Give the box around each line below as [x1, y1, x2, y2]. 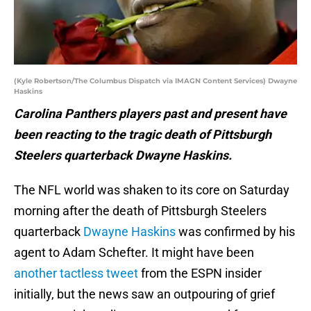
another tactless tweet [14, 266, 138, 281]
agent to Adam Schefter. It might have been [14, 245, 254, 260]
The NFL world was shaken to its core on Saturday [14, 183, 289, 198]
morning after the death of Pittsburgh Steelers [14, 203, 267, 219]
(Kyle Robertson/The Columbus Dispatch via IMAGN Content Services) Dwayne [14, 76, 297, 86]
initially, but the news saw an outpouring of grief [14, 287, 275, 302]
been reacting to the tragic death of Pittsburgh [14, 127, 271, 142]
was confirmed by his [176, 224, 295, 239]
